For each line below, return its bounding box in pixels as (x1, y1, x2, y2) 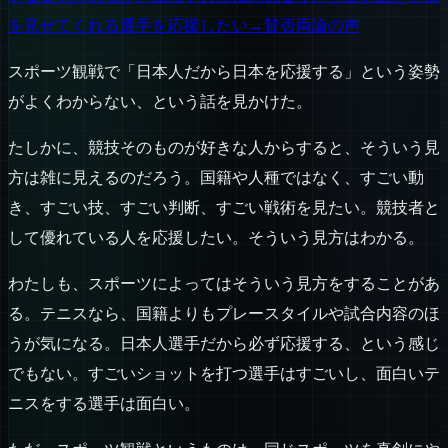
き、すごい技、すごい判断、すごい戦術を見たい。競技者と (8, 199, 440, 217)
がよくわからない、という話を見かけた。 (8, 93, 312, 111)
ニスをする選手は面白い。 (8, 395, 200, 413)
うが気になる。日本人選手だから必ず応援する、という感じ (8, 335, 440, 353)
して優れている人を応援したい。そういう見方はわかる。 (8, 229, 424, 247)
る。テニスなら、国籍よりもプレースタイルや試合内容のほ (8, 305, 440, 323)
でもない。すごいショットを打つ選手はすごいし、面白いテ (8, 365, 440, 383)
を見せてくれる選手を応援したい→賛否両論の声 (8, 17, 360, 35)
